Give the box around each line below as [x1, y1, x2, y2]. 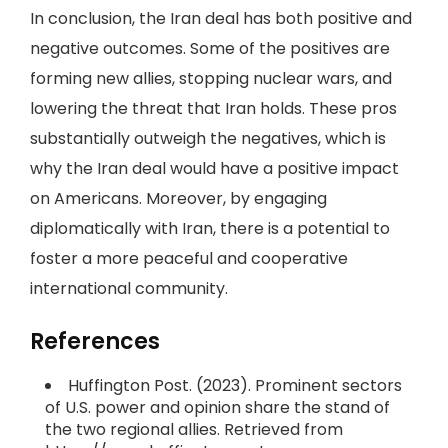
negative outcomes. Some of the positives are [30, 37, 390, 60]
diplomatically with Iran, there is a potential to [30, 217, 390, 240]
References [30, 326, 160, 357]
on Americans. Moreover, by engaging [30, 187, 327, 210]
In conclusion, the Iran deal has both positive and [30, 7, 412, 30]
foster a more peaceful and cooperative [30, 247, 348, 270]
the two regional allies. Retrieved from [45, 418, 343, 441]
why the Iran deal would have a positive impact [30, 157, 399, 180]
